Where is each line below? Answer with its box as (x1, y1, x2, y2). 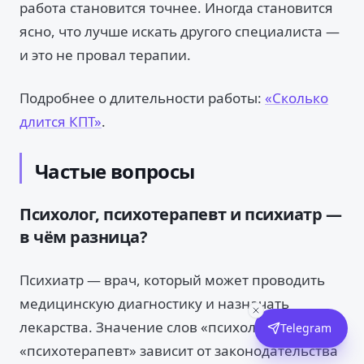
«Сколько (265, 89, 328, 107)
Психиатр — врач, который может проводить (19, 271, 325, 289)
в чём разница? (19, 226, 147, 248)
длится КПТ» (19, 112, 102, 131)
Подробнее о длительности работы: (19, 89, 265, 107)
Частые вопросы (35, 158, 195, 184)
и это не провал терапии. (19, 45, 191, 64)
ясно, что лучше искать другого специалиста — (19, 22, 340, 41)
